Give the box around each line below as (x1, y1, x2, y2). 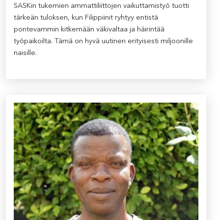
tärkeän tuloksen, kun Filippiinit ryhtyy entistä (14, 14, 158, 22)
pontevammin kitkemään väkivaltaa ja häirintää (14, 26, 165, 33)
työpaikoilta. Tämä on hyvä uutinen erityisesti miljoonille (14, 38, 193, 45)
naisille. (14, 50, 37, 57)
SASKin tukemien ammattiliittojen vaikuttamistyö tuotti (14, 2, 189, 10)
